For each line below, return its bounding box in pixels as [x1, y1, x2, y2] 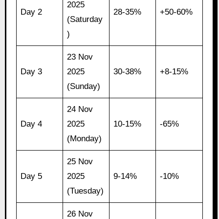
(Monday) [67, 134, 102, 144]
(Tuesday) [67, 186, 104, 196]
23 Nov [67, 52, 93, 62]
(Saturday [67, 15, 103, 24]
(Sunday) [67, 82, 101, 91]
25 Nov [67, 157, 93, 167]
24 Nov [67, 105, 93, 114]
